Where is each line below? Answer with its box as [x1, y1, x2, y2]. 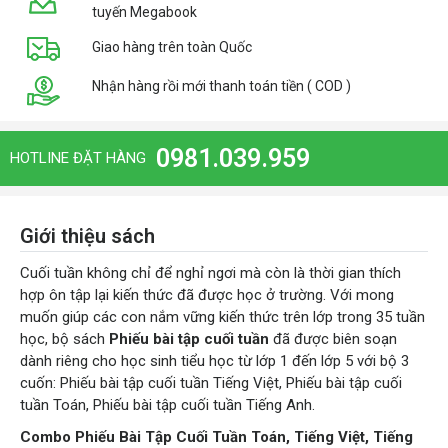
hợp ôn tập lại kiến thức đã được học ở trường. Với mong [20, 286, 394, 304]
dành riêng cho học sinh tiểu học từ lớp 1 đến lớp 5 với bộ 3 [20, 352, 409, 370]
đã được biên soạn [273, 330, 397, 348]
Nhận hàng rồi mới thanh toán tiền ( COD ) [91, 78, 351, 94]
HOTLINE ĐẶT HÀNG [10, 149, 146, 167]
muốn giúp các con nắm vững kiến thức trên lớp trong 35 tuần [20, 308, 425, 326]
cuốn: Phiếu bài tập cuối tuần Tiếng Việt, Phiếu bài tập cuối [20, 374, 402, 392]
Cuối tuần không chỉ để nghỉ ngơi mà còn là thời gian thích [20, 264, 401, 282]
